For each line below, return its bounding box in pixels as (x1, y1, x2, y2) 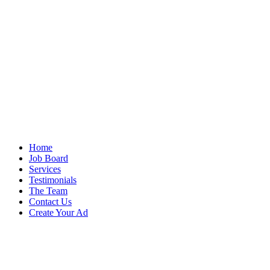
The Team (29, 186, 67, 196)
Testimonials (29, 175, 77, 185)
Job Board (29, 153, 68, 163)
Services (29, 164, 61, 174)
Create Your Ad (29, 207, 88, 218)
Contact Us (29, 196, 72, 207)
